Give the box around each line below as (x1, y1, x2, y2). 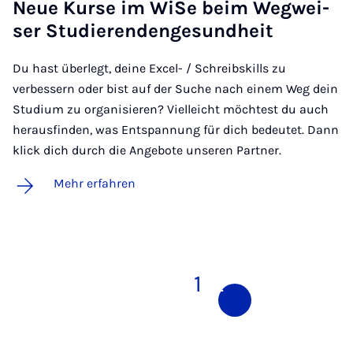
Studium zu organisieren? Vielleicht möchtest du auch (13, 102, 329, 117)
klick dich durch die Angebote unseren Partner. (13, 143, 281, 158)
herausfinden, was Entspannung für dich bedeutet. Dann (13, 122, 339, 138)
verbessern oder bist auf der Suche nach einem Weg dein (13, 81, 338, 97)
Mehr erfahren (54, 176, 136, 191)
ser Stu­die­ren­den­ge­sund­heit (13, 20, 273, 43)
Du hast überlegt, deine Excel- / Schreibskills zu (13, 61, 286, 76)
